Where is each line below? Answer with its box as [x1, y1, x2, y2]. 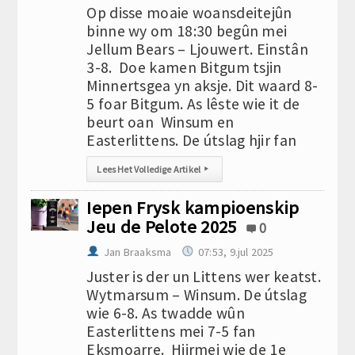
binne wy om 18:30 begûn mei [86, 21, 291, 40]
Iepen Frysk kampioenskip [86, 197, 300, 219]
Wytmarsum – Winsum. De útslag [86, 285, 307, 304]
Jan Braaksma [103, 245, 172, 259]
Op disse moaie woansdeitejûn [86, 3, 292, 22]
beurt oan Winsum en [86, 113, 235, 132]
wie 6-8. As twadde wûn [86, 303, 245, 323]
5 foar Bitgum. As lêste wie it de [86, 94, 300, 113]
